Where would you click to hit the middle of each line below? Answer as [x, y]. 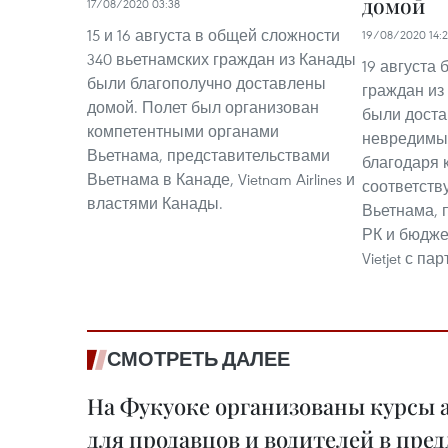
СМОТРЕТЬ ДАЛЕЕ [198, 359]
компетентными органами [183, 131]
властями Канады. [155, 203]
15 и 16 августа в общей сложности [213, 35]
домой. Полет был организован [203, 107]
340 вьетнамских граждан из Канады [221, 59]
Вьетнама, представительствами [208, 155]
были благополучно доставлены [206, 83]
